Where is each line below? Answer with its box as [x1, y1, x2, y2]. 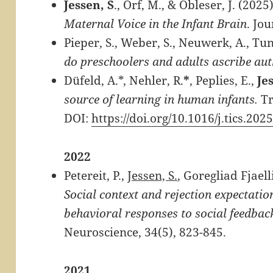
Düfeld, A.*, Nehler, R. [64, 73, 184, 89]
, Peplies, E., [190, 73, 258, 89]
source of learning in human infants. [64, 91, 258, 108]
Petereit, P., [64, 168, 128, 184]
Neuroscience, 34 [64, 224, 158, 241]
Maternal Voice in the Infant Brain [64, 16, 247, 32]
